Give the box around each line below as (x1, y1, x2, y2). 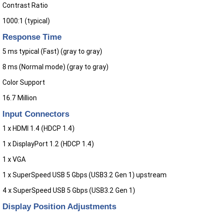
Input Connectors (2, 109, 69, 119)
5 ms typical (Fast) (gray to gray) (2, 47, 102, 56)
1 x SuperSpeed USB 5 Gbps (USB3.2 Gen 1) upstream (2, 170, 167, 180)
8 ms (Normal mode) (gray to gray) (2, 62, 108, 72)
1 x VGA (2, 155, 26, 164)
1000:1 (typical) (2, 16, 50, 26)
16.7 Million (2, 93, 37, 103)
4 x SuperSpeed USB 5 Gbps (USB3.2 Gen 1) (2, 186, 135, 195)
